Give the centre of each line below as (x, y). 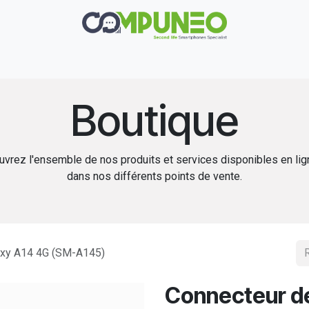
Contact (263, 64)
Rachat (207, 64)
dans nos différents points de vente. (154, 176)
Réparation (53, 64)
